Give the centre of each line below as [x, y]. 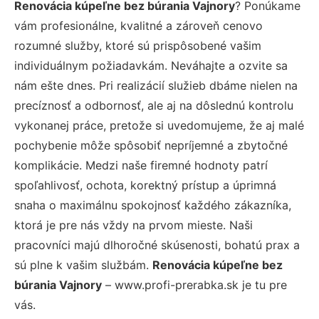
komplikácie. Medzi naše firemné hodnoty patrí [141, 165]
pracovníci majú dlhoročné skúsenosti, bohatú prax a [157, 245]
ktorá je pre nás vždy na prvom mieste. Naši [134, 225]
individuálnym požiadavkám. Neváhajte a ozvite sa [151, 65]
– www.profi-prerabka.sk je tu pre [194, 284]
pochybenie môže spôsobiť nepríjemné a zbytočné [151, 145]
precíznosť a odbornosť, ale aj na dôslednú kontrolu [154, 105]
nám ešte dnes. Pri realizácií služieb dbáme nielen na [156, 85]
